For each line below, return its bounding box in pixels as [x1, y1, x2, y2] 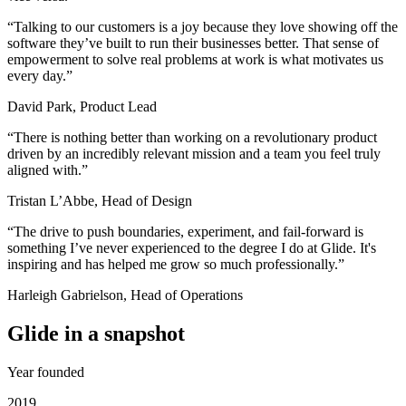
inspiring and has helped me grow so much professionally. [7, 256, 338, 272]
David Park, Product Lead [7, 98, 157, 114]
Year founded [7, 363, 84, 380]
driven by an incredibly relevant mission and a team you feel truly [7, 145, 381, 161]
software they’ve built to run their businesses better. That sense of [7, 34, 379, 51]
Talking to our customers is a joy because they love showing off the [14, 18, 398, 34]
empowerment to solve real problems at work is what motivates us [7, 51, 383, 67]
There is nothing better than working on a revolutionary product [14, 129, 377, 145]
